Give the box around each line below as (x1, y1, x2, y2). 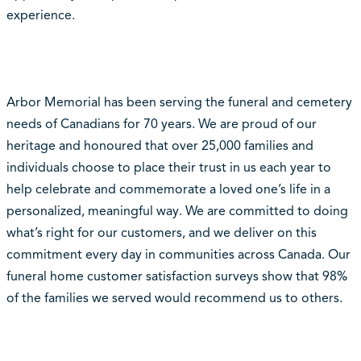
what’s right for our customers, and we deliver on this (6, 224, 317, 241)
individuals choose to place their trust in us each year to (6, 159, 331, 176)
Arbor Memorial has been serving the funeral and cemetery (6, 93, 352, 110)
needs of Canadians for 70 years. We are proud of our (6, 115, 317, 132)
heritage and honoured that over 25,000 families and (6, 137, 313, 154)
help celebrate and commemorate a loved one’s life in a (6, 180, 330, 197)
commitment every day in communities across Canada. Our (6, 246, 351, 263)
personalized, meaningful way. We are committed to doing (6, 202, 348, 219)
